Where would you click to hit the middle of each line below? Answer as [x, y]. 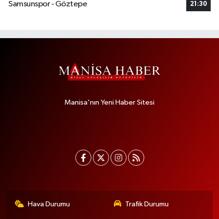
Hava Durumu [49, 204]
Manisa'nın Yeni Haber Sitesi [109, 103]
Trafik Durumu [147, 204]
